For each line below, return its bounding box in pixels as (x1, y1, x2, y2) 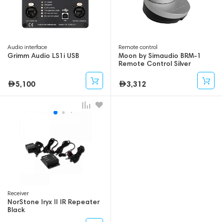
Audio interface (7, 43, 47, 51)
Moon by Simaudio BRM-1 (118, 51, 201, 60)
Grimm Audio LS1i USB (7, 51, 79, 60)
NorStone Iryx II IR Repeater (7, 197, 100, 207)
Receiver (7, 189, 29, 197)
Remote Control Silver (118, 59, 191, 68)
